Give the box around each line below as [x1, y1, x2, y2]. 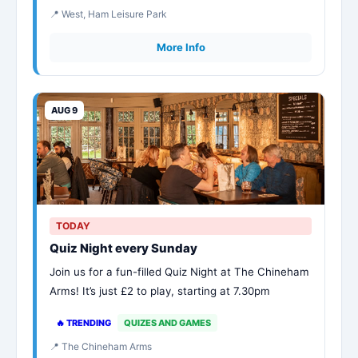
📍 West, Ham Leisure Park [50, 8, 167, 20]
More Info [156, 41, 205, 54]
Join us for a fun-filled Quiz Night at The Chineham [50, 265, 309, 278]
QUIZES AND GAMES [124, 317, 211, 328]
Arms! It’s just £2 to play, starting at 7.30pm [50, 284, 270, 297]
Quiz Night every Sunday [50, 241, 197, 256]
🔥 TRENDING [56, 317, 111, 328]
